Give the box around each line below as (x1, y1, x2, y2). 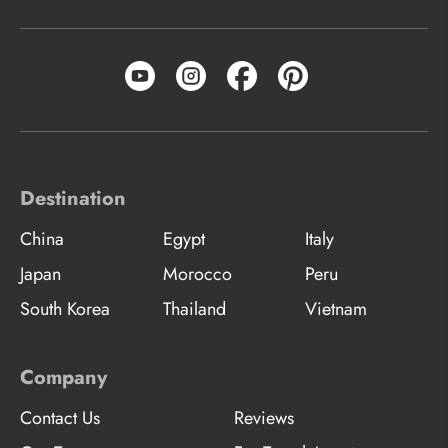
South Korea (20, 295, 110, 322)
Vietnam (305, 295, 368, 322)
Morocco (162, 260, 232, 287)
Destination (20, 183, 126, 213)
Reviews (234, 404, 294, 431)
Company (20, 362, 107, 392)
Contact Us (20, 404, 100, 431)
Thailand (162, 295, 226, 322)
